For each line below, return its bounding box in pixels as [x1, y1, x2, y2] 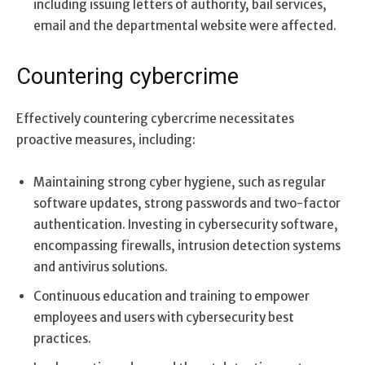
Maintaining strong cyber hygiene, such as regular [33, 174, 326, 190]
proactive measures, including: [16, 131, 196, 147]
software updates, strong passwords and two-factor [33, 195, 341, 211]
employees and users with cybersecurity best [33, 309, 294, 325]
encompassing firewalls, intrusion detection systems [33, 237, 341, 253]
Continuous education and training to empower [33, 288, 310, 304]
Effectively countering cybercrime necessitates [16, 110, 294, 126]
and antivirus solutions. [33, 258, 168, 275]
